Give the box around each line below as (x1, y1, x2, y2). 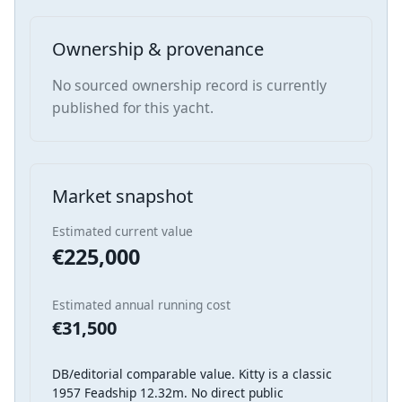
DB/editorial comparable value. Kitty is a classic (52, 364, 332, 382)
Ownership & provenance (52, 36, 264, 61)
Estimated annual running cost (52, 295, 231, 313)
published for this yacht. (52, 97, 214, 118)
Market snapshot (52, 183, 193, 208)
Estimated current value (52, 222, 193, 240)
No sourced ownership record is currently (52, 74, 327, 95)
